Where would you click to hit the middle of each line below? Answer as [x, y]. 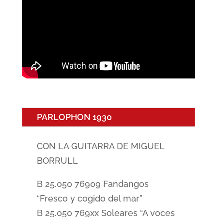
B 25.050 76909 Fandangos [93, 184]
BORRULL [57, 160]
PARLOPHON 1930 [74, 117]
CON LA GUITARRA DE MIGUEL [100, 146]
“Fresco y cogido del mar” [89, 198]
